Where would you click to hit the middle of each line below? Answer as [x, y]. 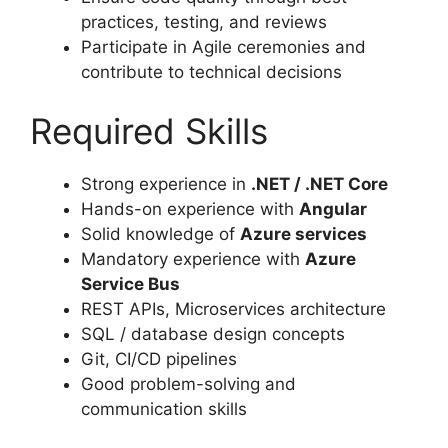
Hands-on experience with [190, 209]
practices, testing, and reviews [204, 21]
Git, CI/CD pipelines [159, 359]
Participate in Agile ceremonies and [223, 46]
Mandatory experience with [193, 259]
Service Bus [130, 284]
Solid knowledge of [160, 234]
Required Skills [149, 131]
